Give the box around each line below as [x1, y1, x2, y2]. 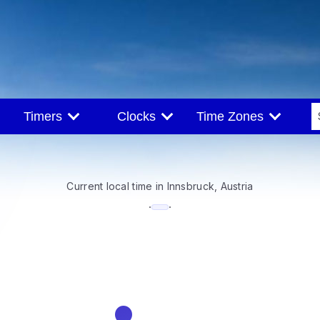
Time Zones [196, 109, 271, 124]
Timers [23, 109, 69, 124]
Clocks [116, 109, 163, 124]
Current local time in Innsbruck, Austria [66, 179, 254, 192]
